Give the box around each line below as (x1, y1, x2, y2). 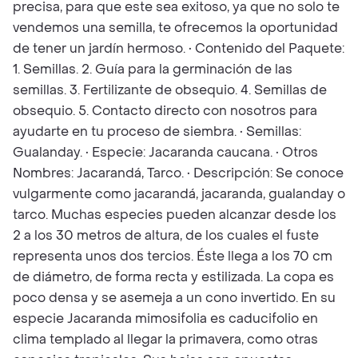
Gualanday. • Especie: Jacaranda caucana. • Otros (13, 144, 318, 161)
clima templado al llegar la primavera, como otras (13, 331, 318, 348)
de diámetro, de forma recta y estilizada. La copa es (13, 268, 334, 285)
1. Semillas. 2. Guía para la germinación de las (13, 61, 292, 78)
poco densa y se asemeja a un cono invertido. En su (13, 289, 336, 306)
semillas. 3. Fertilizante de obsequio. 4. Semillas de (13, 82, 327, 98)
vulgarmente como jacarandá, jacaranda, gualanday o (13, 185, 345, 202)
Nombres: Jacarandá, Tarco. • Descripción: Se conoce (13, 165, 344, 181)
